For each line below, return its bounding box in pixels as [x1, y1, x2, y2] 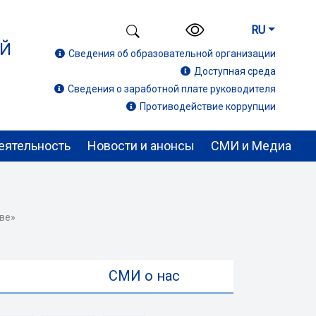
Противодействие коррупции [140, 101, 276, 113]
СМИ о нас [108, 267, 180, 284]
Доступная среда [194, 66, 276, 78]
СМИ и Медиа [210, 138, 291, 153]
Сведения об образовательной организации [68, 48, 276, 60]
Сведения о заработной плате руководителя [68, 83, 276, 95]
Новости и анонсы [87, 138, 195, 153]
